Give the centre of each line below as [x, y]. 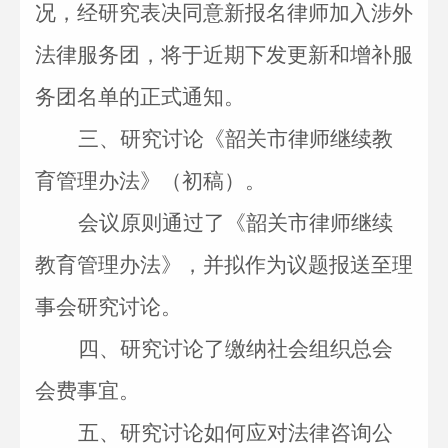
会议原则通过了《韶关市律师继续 [235, 223]
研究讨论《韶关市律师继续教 [256, 139]
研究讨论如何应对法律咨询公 [256, 433]
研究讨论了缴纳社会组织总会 [256, 349]
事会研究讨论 [98, 307]
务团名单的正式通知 [129, 97]
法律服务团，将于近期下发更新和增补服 [224, 55]
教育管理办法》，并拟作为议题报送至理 [224, 265]
